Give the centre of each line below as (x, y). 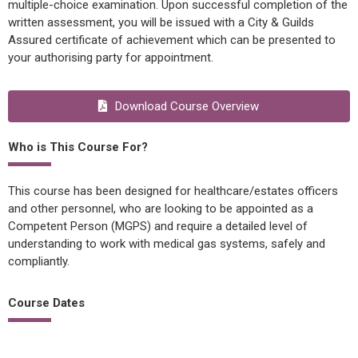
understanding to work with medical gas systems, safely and (167, 244)
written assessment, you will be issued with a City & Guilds (161, 22)
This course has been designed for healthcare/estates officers (173, 191)
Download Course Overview (187, 106)
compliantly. (39, 261)
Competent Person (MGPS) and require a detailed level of (158, 226)
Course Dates (46, 303)
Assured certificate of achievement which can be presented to (172, 40)
